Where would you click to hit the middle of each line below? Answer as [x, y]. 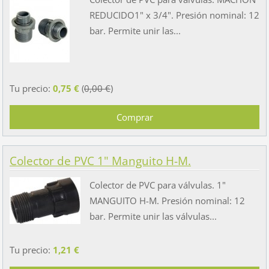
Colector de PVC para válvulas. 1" [157, 185]
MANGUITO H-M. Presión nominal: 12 [167, 200]
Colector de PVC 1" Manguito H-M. [100, 161]
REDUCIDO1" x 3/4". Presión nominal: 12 [174, 15]
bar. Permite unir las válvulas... [153, 216]
